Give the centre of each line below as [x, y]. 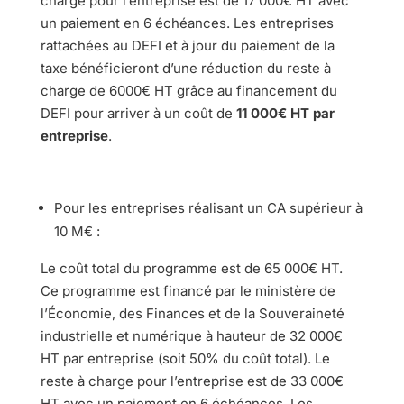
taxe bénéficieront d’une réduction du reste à [185, 68]
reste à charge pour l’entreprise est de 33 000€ [192, 381]
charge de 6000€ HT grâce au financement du [188, 90]
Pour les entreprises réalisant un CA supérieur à [208, 207]
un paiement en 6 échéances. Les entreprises [187, 23]
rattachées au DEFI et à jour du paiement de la [187, 45]
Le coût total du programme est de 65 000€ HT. [191, 268]
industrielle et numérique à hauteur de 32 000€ [191, 335]
